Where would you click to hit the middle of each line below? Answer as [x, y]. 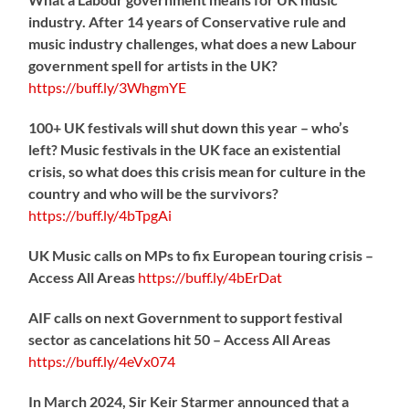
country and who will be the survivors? [154, 193]
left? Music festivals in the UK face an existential [185, 149]
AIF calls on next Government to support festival [186, 317]
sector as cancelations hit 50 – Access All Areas [180, 339]
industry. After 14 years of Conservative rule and [188, 21]
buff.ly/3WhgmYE [131, 87]
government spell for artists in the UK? [153, 65]
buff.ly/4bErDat [234, 277]
